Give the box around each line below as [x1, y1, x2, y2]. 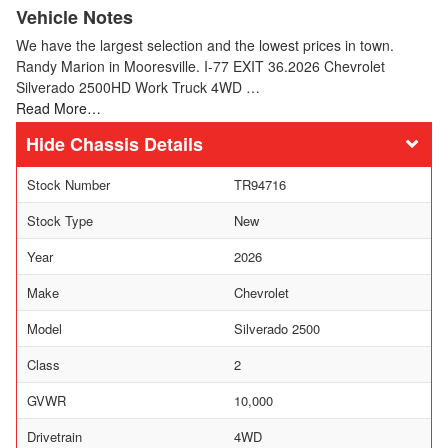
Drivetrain [27, 426, 82, 446]
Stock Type [27, 210, 93, 230]
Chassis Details [70, 130, 203, 157]
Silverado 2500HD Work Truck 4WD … [16, 76, 260, 97]
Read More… [16, 97, 101, 118]
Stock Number [27, 174, 110, 194]
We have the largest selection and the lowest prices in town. [16, 34, 394, 55]
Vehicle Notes [16, 3, 133, 30]
